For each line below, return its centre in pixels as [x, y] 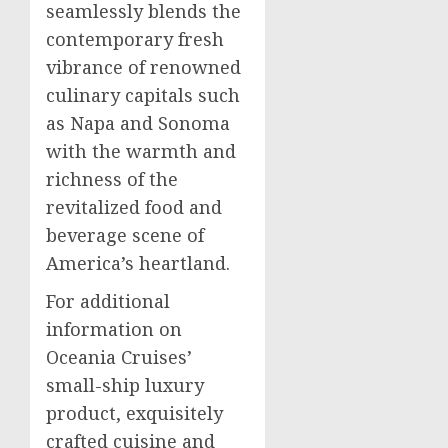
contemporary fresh [135, 39]
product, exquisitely [134, 413]
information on [114, 329]
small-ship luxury [125, 385]
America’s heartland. [138, 263]
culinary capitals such [143, 95]
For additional [108, 301]
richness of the [112, 179]
